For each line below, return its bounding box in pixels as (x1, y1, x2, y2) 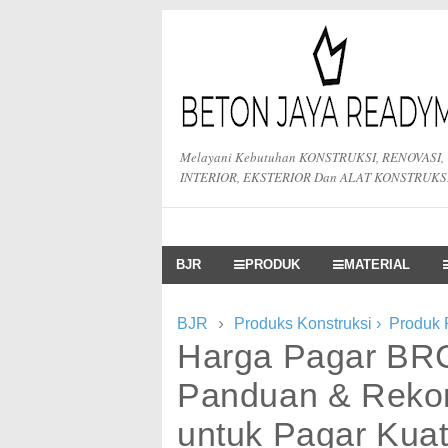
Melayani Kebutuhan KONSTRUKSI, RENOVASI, (180, 148, 444, 166)
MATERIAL (344, 258, 410, 272)
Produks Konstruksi (234, 315, 372, 332)
